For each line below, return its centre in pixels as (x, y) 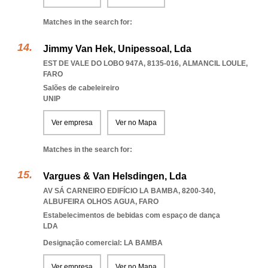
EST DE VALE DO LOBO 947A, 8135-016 (111, 63)
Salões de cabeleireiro (81, 88)
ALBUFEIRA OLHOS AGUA (89, 202)
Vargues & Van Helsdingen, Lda (115, 176)
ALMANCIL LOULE (214, 63)
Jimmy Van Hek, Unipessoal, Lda (117, 49)
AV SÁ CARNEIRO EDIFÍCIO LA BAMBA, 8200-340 (128, 191)
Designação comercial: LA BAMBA (103, 243)
